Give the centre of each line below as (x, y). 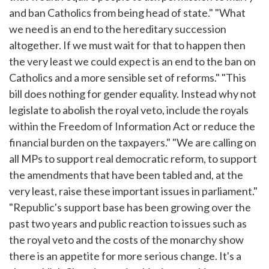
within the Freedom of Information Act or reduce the (132, 126)
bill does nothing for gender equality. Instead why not (133, 94)
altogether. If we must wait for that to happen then (127, 45)
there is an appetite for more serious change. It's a (125, 256)
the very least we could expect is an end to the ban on (132, 62)
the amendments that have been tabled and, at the (126, 175)
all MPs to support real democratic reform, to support (133, 159)
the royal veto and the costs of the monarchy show (126, 240)
